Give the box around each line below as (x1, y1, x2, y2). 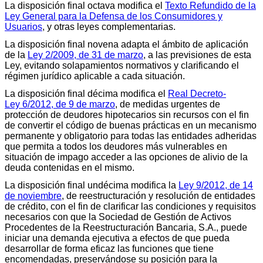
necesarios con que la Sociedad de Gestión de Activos (5, 211, 231, 222)
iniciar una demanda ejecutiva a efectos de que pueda (5, 232, 230, 243)
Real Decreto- (168, 88, 226, 99)
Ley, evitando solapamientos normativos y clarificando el (5, 60, 239, 70)
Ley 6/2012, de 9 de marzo (5, 99, 115, 109)
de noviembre (5, 190, 62, 201)
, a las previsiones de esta (143, 49, 251, 60)
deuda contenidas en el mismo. (5, 162, 134, 173)
